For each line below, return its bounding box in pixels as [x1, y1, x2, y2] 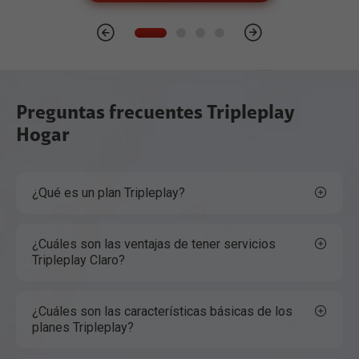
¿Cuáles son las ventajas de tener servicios [32, 236, 276, 252]
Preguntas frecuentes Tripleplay [16, 103, 295, 123]
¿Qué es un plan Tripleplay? [32, 185, 185, 201]
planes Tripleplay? [32, 320, 134, 336]
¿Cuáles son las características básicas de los [32, 304, 292, 320]
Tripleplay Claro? [32, 252, 125, 268]
